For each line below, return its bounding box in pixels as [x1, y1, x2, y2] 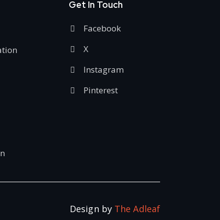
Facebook [83, 22, 121, 34]
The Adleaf [114, 202, 160, 215]
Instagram [83, 63, 124, 75]
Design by [70, 202, 114, 215]
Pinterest [83, 84, 118, 96]
